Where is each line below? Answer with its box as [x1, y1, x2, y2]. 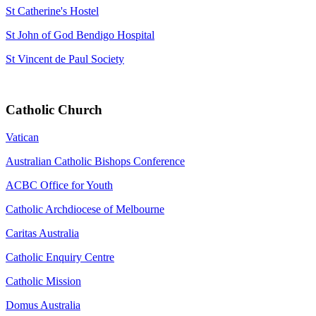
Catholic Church [6, 102, 102, 118]
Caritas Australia [6, 227, 79, 240]
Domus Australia [6, 299, 80, 312]
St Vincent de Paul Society [6, 52, 124, 65]
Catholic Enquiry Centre [6, 251, 114, 264]
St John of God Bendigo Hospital [6, 28, 154, 41]
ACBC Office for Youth [6, 179, 113, 192]
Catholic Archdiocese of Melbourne [6, 203, 164, 216]
